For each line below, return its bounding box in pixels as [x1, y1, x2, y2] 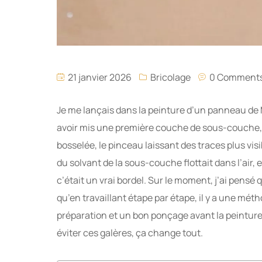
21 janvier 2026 [66, 70, 132, 84]
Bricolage [150, 70, 191, 84]
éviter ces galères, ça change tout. [57, 226, 203, 239]
